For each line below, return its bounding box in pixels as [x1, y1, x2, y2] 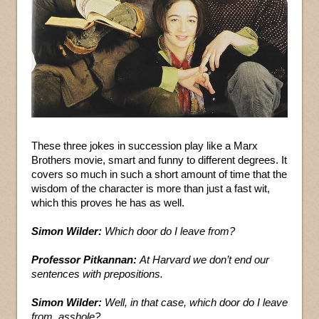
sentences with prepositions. [31, 268, 163, 280]
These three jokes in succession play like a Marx [31, 140, 258, 152]
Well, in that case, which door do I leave [105, 296, 288, 308]
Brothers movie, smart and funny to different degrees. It [31, 154, 287, 166]
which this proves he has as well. [31, 197, 184, 209]
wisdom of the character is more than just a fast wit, [31, 182, 270, 194]
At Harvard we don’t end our [140, 253, 269, 266]
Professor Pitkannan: [31, 253, 140, 266]
